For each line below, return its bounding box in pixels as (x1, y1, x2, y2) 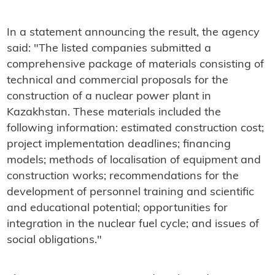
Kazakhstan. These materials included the (6, 107, 221, 119)
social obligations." (6, 234, 102, 247)
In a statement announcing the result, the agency (6, 27, 260, 39)
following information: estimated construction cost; (6, 123, 264, 135)
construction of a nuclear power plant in (6, 91, 211, 103)
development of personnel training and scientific (6, 187, 254, 199)
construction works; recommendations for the (6, 171, 239, 183)
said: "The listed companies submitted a (6, 43, 211, 55)
